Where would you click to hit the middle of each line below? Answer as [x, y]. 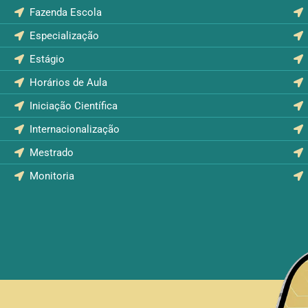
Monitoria [52, 176]
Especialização [65, 36]
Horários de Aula [69, 83]
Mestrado [52, 153]
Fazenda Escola [66, 13]
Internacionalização [75, 130]
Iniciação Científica [74, 106]
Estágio [47, 59]
